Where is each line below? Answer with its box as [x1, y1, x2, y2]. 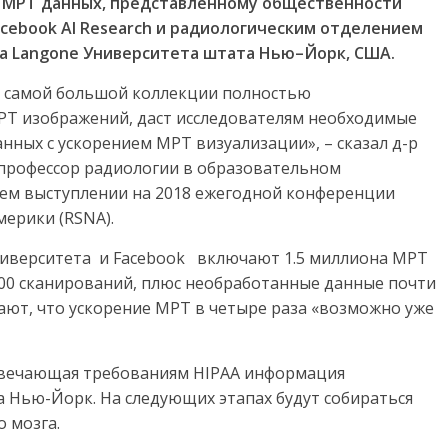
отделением [320, 17, 423, 40]
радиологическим [170, 17, 316, 40]
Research [80, 17, 152, 40]
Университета [83, 42, 199, 65]
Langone [8, 42, 83, 65]
